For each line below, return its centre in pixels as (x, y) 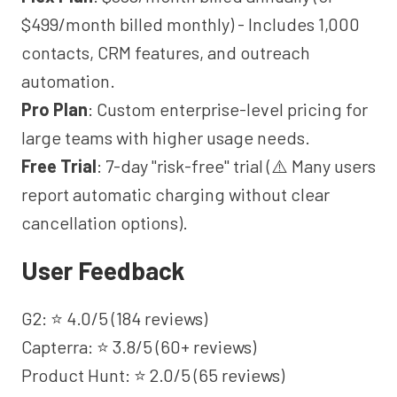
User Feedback (103, 270)
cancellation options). (105, 222)
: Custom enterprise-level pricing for (228, 109)
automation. (68, 81)
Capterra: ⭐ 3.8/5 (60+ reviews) (139, 346)
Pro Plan (54, 109)
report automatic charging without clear (175, 194)
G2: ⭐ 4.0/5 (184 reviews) (114, 318)
